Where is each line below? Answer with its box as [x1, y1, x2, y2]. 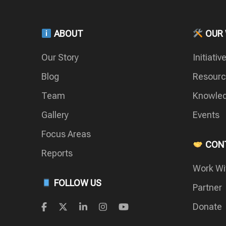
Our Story [41, 52, 79, 63]
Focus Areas [41, 129, 91, 140]
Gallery [41, 109, 69, 121]
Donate [193, 201, 222, 212]
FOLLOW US [51, 178, 101, 189]
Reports [41, 148, 73, 159]
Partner [193, 182, 222, 193]
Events [193, 109, 219, 121]
